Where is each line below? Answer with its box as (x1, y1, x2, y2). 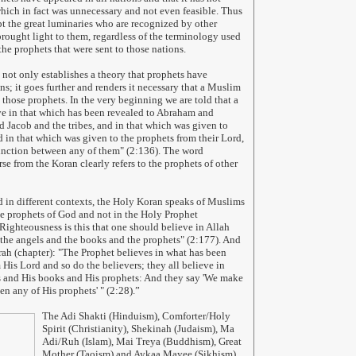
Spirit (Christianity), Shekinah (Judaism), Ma (41, 323, 234, 335)
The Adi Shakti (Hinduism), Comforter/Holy (41, 310, 230, 322)
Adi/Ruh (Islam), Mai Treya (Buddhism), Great (41, 335, 242, 347)
